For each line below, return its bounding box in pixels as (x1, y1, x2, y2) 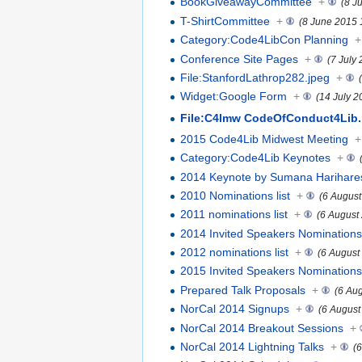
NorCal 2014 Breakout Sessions (180, 321, 344, 335)
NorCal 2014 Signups (180, 302, 290, 316)
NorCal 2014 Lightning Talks (180, 340, 325, 354)
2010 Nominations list (180, 188, 291, 202)
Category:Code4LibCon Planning (180, 33, 349, 47)
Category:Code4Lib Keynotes (180, 151, 331, 165)
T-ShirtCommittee (180, 14, 271, 27)
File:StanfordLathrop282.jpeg (180, 70, 330, 84)
